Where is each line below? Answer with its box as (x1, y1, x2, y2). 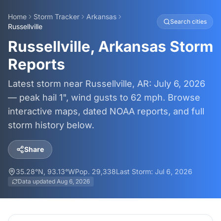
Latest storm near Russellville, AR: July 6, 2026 (8, 78, 205, 89)
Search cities (170, 18, 207, 25)
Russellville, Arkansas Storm (8, 37, 213, 55)
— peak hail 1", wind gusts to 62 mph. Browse (8, 92, 200, 103)
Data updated (18, 178, 57, 185)
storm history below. (8, 120, 94, 130)
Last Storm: (116, 167, 155, 176)
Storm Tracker (34, 12, 79, 21)
